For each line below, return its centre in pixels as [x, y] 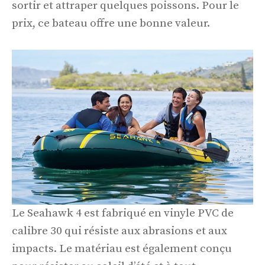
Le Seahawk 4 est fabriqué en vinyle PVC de [123, 214]
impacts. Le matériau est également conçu [122, 249]
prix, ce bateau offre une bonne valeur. [111, 23]
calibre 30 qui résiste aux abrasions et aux [119, 231]
